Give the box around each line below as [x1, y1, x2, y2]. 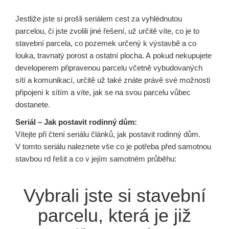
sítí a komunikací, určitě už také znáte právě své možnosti [15, 76, 210, 84]
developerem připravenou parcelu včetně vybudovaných [15, 63, 202, 72]
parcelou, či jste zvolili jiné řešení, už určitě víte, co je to [15, 27, 199, 35]
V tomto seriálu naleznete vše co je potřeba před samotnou [15, 142, 211, 151]
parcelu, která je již [38, 205, 191, 226]
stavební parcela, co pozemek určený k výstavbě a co [15, 39, 196, 48]
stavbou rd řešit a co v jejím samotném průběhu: [15, 154, 176, 163]
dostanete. [15, 100, 50, 109]
